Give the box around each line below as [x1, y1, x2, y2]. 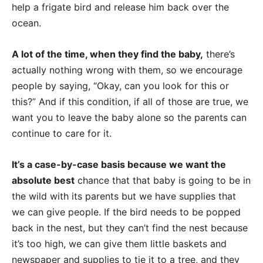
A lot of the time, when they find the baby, [12, 48, 203, 60]
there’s [203, 48, 235, 60]
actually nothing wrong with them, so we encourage [12, 63, 242, 76]
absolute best [12, 174, 75, 186]
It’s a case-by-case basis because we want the [12, 158, 226, 170]
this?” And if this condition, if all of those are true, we [12, 95, 248, 107]
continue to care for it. [12, 127, 112, 139]
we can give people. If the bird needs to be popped [12, 205, 241, 218]
